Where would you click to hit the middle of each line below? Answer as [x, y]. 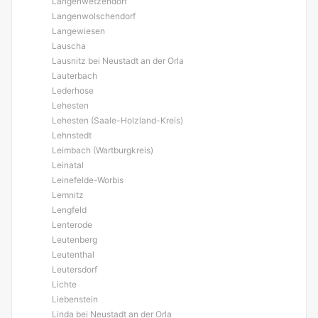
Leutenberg [75, 240]
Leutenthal [73, 254]
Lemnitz [68, 195]
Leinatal [68, 165]
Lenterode [72, 225]
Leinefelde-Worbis [88, 180]
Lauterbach [75, 76]
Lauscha [69, 46]
